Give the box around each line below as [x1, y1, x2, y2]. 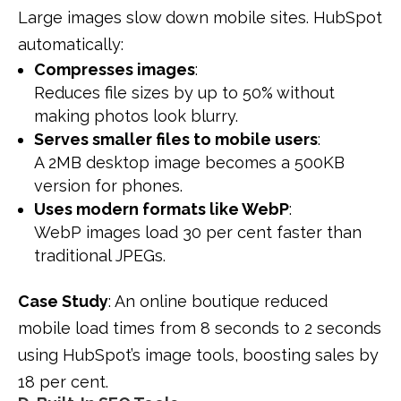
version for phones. [34, 175, 183, 195]
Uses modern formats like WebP [34, 199, 289, 218]
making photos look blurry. [34, 106, 238, 125]
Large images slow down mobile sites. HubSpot [18, 7, 382, 27]
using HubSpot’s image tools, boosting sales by [18, 345, 379, 364]
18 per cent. [18, 371, 108, 391]
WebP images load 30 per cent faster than [34, 222, 362, 242]
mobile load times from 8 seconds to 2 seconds [18, 318, 381, 337]
